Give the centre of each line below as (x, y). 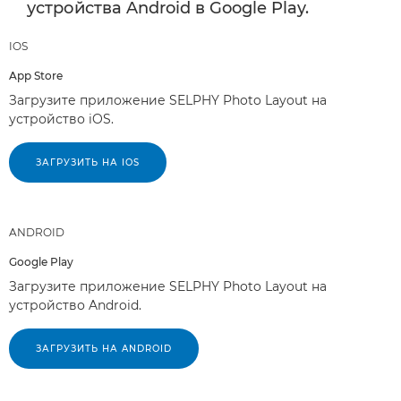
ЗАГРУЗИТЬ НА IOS (88, 162)
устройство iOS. (61, 119)
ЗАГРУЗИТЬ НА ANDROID (104, 348)
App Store (36, 75)
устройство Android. (75, 305)
